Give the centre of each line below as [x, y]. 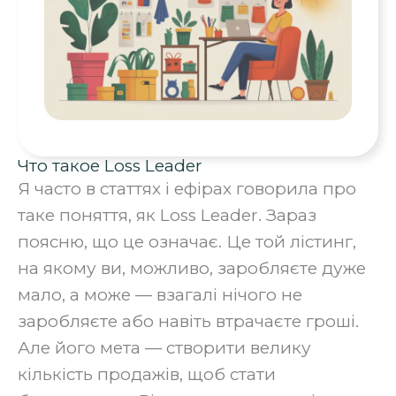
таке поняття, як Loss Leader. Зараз [167, 216]
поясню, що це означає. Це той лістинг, [187, 242]
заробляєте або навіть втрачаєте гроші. [188, 322]
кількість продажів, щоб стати [147, 375]
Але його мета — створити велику [164, 348]
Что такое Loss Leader [110, 166]
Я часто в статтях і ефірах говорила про [187, 189]
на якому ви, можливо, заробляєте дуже [192, 269]
